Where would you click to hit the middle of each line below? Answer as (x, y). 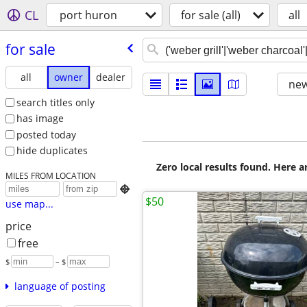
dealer (111, 77)
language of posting (60, 286)
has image (40, 119)
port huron (88, 15)
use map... (29, 204)
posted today (46, 134)
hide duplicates (52, 151)
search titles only (55, 102)
